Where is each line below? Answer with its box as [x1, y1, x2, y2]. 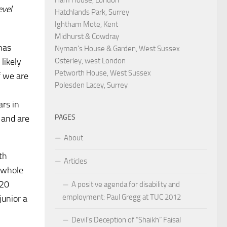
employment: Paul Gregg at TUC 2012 [62, 192, 181, 202]
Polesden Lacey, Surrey [55, 80, 128, 90]
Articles [64, 156, 87, 166]
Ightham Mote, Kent [55, 19, 118, 29]
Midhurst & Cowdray [55, 31, 119, 41]
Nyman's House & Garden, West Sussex [55, 44, 180, 53]
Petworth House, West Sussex [55, 68, 151, 78]
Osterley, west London [55, 56, 126, 65]
